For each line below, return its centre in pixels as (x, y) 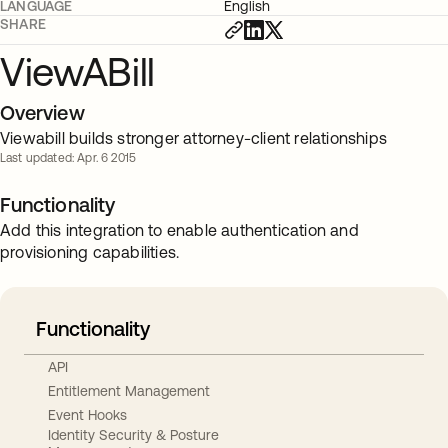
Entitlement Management (129, 390)
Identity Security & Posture (133, 435)
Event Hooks (87, 414)
